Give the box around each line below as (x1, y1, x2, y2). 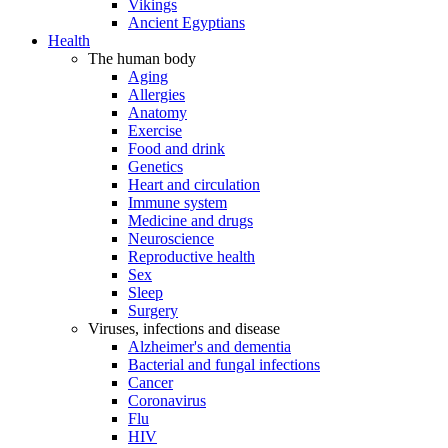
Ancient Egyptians (128, 14, 245, 31)
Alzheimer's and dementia (128, 338, 291, 355)
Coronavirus (128, 392, 206, 409)
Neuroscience (128, 230, 214, 247)
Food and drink (128, 140, 225, 157)
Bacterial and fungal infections (128, 356, 320, 373)
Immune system (128, 194, 227, 211)
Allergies (128, 86, 185, 103)
